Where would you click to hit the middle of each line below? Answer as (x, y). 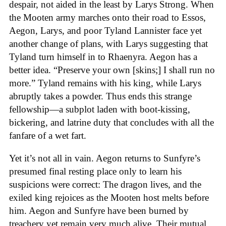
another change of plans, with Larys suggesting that (108, 43)
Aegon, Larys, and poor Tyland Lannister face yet (105, 30)
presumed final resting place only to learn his (95, 171)
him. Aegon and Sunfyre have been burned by (99, 210)
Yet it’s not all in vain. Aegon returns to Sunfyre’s (105, 158)
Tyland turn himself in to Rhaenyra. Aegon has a (103, 56)
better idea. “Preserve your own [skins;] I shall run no (112, 70)
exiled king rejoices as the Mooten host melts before (109, 197)
